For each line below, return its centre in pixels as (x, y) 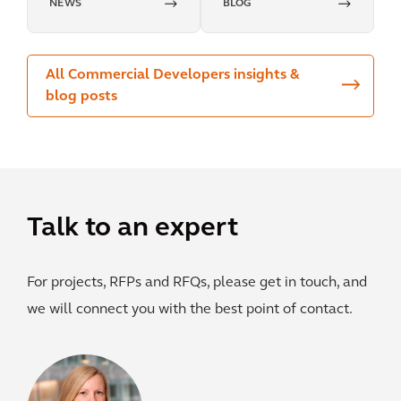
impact (73, 13)
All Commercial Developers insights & (172, 75)
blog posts (81, 96)
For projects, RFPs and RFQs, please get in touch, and (197, 282)
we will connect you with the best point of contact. (190, 309)
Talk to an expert (132, 228)
